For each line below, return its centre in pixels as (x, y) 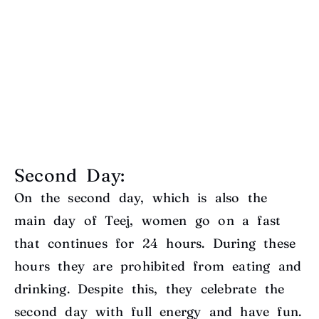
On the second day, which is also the (141, 197)
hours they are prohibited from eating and (158, 266)
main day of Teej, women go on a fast (148, 220)
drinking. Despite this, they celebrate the (150, 288)
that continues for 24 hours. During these (155, 243)
